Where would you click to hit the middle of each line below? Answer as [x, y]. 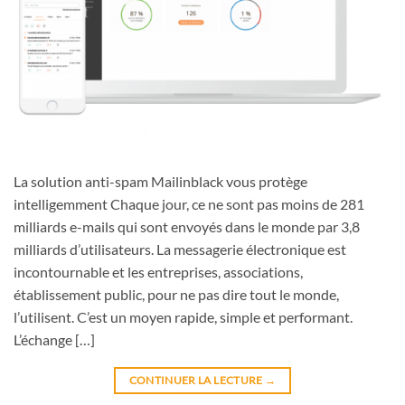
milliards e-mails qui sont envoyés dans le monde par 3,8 [187, 226]
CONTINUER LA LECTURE [197, 380]
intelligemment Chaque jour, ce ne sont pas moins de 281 [189, 203]
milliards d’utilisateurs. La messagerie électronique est [180, 249]
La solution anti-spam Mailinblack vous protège [160, 181]
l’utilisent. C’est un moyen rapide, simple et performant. [183, 316]
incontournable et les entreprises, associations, [158, 271]
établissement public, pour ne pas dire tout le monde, [176, 294]
